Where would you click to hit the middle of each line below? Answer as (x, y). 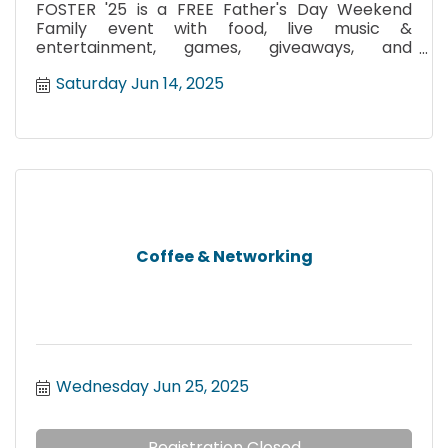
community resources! (125, 66)
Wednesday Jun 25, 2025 (152, 386)
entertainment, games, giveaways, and (224, 47)
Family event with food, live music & (224, 28)
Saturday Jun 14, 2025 (140, 83)
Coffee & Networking (224, 257)
